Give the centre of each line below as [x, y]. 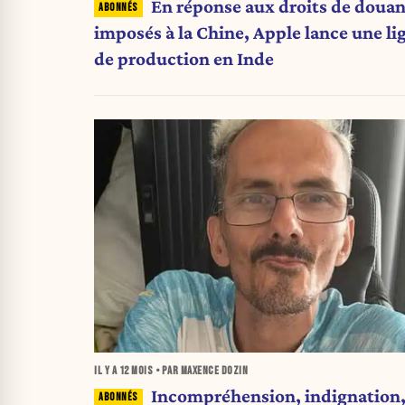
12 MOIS [136, 372]
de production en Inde [184, 58]
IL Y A [107, 372]
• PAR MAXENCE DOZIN [200, 372]
